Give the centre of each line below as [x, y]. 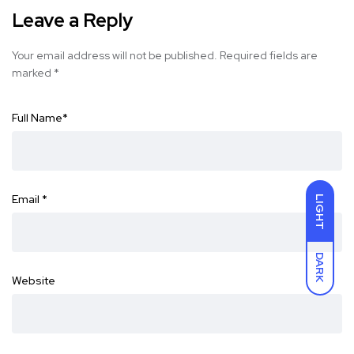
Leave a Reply [72, 21]
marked [33, 73]
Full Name [37, 118]
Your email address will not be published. [115, 56]
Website [34, 281]
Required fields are [269, 56]
